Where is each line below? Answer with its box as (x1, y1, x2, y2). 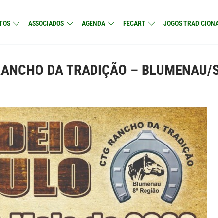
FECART (123, 19, 145, 27)
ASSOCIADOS (28, 19, 64, 27)
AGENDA (82, 19, 105, 27)
